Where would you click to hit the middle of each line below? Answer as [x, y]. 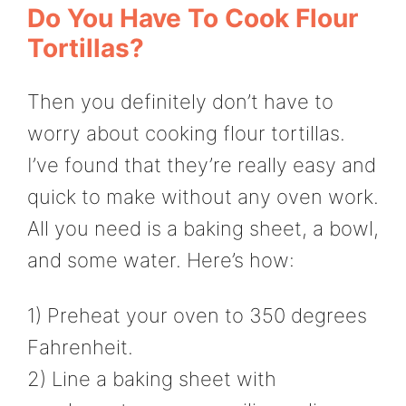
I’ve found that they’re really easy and [202, 164]
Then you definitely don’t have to [180, 101]
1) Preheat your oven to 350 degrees [197, 316]
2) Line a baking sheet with [152, 379]
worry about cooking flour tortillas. [186, 133]
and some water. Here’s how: [161, 260]
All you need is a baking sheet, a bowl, [203, 228]
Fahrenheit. [80, 348]
